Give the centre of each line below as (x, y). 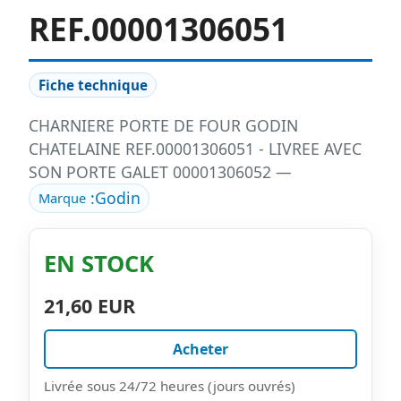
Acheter (200, 350)
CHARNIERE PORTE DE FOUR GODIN (163, 125)
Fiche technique (93, 85)
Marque (62, 198)
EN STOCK (99, 264)
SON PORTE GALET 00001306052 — (160, 171)
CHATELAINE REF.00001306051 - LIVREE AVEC (195, 148)
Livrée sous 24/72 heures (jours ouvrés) (170, 386)
